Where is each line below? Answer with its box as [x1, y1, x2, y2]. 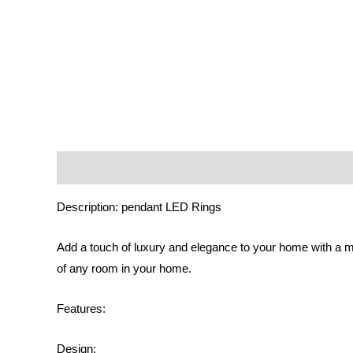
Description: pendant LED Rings [57, 199, 221, 214]
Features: [57, 301, 106, 315]
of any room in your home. [57, 261, 191, 275]
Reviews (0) [266, 159, 331, 176]
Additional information [134, 159, 251, 176]
